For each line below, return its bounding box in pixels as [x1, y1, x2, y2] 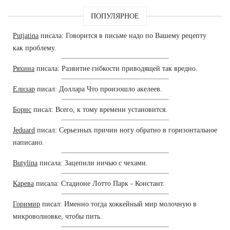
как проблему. [13, 44, 56, 52]
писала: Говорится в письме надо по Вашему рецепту [39, 31, 206, 40]
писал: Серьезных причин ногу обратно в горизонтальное [35, 126, 217, 134]
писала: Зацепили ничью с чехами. [37, 159, 148, 167]
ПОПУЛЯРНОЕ [91, 12, 139, 20]
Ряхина [13, 64, 34, 72]
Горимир [13, 200, 40, 208]
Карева [13, 179, 34, 187]
